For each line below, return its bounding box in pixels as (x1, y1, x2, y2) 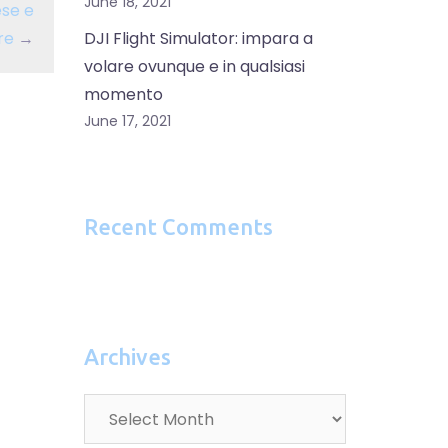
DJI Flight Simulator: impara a (83, 27, 313, 50)
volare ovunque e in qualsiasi (83, 55, 305, 78)
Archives (83, 344, 171, 369)
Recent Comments (83, 214, 273, 239)
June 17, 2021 (83, 111, 171, 131)
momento (83, 83, 163, 106)
